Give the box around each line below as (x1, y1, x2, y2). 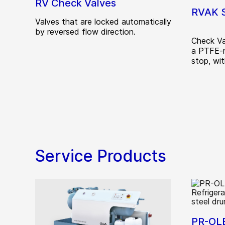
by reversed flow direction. (35, 27, 136, 37)
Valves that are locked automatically (35, 17, 171, 27)
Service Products (35, 146, 166, 166)
